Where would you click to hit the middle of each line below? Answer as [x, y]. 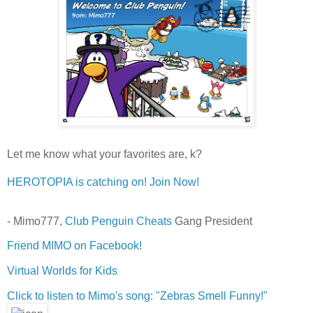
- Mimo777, [36, 221]
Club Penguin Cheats [118, 221]
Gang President [212, 221]
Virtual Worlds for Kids [62, 271]
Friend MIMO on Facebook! [74, 246]
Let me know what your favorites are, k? [104, 154]
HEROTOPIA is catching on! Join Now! [103, 182]
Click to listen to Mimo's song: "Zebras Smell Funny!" [137, 296]
